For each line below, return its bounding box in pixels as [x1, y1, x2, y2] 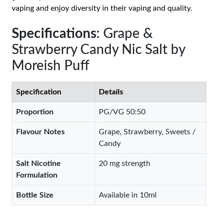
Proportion [16, 108, 54, 116]
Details [99, 88, 123, 96]
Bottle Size [16, 191, 54, 199]
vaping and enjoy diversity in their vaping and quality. [12, 4, 192, 12]
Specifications [12, 27, 96, 40]
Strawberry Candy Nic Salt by [12, 43, 185, 56]
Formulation [16, 171, 57, 179]
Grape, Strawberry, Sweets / [99, 128, 196, 136]
